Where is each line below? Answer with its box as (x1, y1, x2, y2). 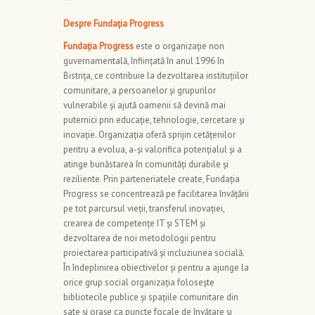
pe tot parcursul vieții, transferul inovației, (63, 202, 224, 214)
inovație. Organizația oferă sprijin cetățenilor (63, 128, 236, 141)
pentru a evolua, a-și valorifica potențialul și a (63, 143, 242, 155)
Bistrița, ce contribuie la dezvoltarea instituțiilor (63, 69, 248, 82)
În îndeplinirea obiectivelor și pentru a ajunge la (63, 261, 249, 274)
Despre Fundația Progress (63, 17, 164, 30)
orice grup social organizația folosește (63, 276, 214, 288)
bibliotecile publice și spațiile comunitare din (63, 290, 238, 303)
